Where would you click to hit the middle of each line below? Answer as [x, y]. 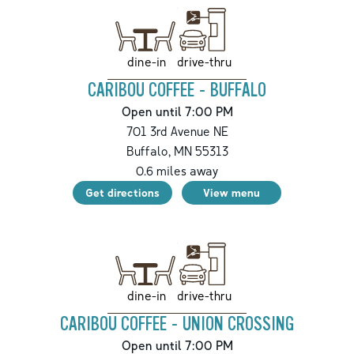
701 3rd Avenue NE [177, 131]
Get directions [122, 192]
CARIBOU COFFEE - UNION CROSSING [177, 325]
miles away [186, 170]
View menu [232, 192]
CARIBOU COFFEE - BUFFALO [177, 90]
